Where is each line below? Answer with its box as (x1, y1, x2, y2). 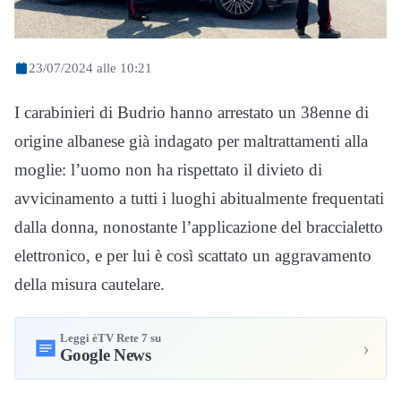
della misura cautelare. (14, 274, 165, 294)
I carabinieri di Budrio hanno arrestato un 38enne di (14, 102, 369, 122)
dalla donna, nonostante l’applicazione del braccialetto (14, 217, 383, 236)
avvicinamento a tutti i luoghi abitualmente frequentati (14, 188, 384, 208)
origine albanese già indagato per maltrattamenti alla (14, 131, 368, 150)
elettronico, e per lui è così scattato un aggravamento (14, 245, 371, 265)
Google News (59, 346, 151, 365)
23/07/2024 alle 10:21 (29, 60, 152, 76)
